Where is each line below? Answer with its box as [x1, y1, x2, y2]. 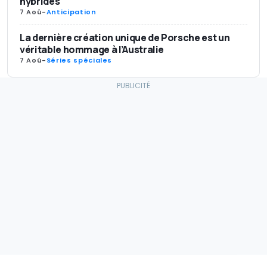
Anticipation [46, 7, 97, 17]
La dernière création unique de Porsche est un [20, 30, 230, 44]
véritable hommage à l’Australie [20, 42, 164, 56]
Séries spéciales [46, 55, 113, 65]
